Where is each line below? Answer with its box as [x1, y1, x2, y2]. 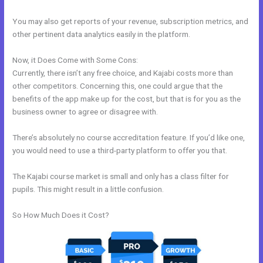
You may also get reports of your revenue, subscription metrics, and [12, 16, 249, 26]
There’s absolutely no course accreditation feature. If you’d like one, [12, 132, 245, 142]
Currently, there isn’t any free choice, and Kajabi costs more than [12, 68, 234, 77]
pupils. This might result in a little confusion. [12, 184, 164, 194]
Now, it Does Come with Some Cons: [12, 55, 139, 65]
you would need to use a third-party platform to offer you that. [12, 145, 228, 155]
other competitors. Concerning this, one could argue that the [12, 80, 223, 90]
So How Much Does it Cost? [12, 210, 110, 220]
